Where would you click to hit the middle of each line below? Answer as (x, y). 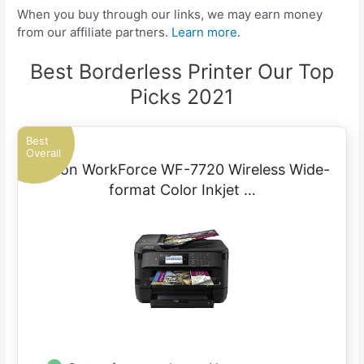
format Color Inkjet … (182, 189)
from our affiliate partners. (95, 32)
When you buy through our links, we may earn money (170, 14)
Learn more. (206, 32)
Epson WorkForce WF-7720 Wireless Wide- (182, 169)
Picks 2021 (182, 96)
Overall (44, 152)
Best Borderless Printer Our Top (182, 71)
